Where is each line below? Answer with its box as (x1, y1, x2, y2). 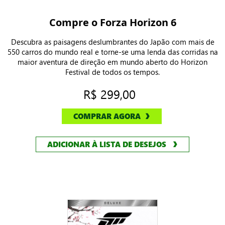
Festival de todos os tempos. (65, 67, 160, 77)
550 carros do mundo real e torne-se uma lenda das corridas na (7, 47, 218, 57)
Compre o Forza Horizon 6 (49, 16, 176, 30)
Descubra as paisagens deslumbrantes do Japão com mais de (11, 37, 214, 47)
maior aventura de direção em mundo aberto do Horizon (18, 57, 207, 67)
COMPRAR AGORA (73, 111, 141, 122)
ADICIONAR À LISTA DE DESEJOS (47, 139, 166, 150)
